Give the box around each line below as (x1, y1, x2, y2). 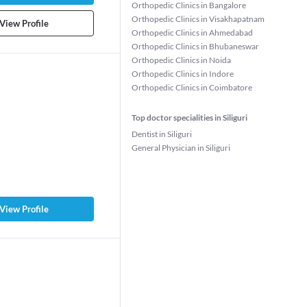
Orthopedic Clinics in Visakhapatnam (132, 14, 265, 24)
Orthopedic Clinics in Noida (132, 55, 232, 65)
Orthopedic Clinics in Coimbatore (132, 82, 253, 93)
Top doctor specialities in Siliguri (132, 112, 248, 123)
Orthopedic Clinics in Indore (132, 69, 234, 79)
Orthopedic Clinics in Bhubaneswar (132, 41, 260, 51)
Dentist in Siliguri (132, 129, 193, 139)
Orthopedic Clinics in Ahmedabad (132, 27, 254, 38)
